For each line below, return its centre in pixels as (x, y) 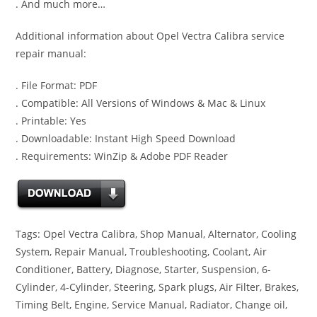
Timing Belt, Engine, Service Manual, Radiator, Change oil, (152, 305)
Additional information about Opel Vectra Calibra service (150, 36)
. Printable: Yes (51, 121)
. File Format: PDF (57, 86)
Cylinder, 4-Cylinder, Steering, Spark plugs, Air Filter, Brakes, (157, 287)
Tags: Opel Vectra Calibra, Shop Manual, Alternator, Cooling (156, 234)
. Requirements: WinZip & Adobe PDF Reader (122, 156)
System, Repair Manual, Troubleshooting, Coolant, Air (142, 252)
